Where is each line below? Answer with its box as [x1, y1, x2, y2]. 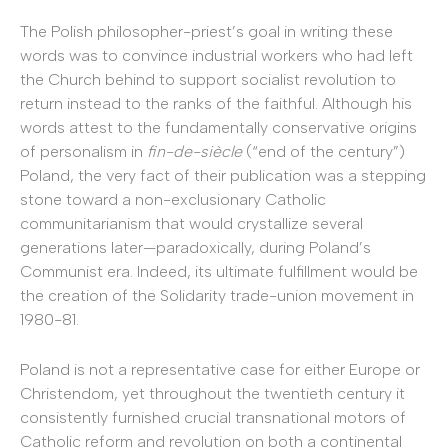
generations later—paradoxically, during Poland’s [20, 238, 371, 258]
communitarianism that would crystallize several [20, 214, 363, 234]
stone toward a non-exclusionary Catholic [20, 190, 326, 210]
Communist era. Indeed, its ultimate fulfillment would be [20, 262, 418, 282]
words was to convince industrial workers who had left [20, 46, 413, 66]
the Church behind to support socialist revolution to [20, 70, 396, 90]
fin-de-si [147, 142, 212, 162]
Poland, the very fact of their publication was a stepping [20, 166, 426, 186]
